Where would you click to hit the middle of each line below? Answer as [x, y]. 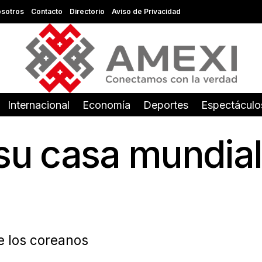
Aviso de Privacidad [146, 11]
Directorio [87, 11]
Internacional [39, 105]
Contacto [46, 11]
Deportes [166, 105]
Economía [106, 105]
